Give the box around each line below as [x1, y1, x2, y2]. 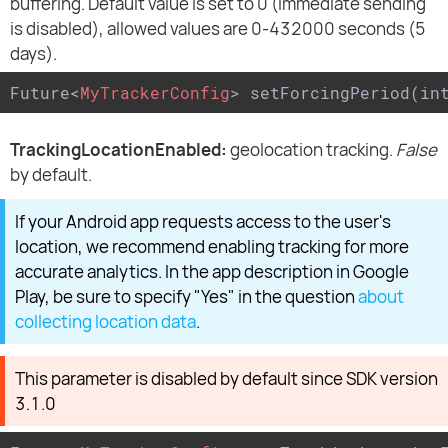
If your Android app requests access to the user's [15, 210, 391, 234]
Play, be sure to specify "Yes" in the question [15, 285, 358, 309]
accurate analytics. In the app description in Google [15, 260, 409, 284]
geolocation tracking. [227, 138, 396, 162]
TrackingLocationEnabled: [10, 138, 227, 162]
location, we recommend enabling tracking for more [15, 235, 409, 259]
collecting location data [15, 310, 196, 334]
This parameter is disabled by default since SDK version [15, 367, 438, 391]
